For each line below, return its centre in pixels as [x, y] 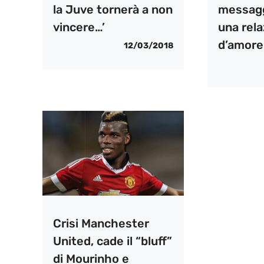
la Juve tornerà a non [113, 9]
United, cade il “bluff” [113, 241]
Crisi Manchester [101, 223]
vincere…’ [79, 27]
